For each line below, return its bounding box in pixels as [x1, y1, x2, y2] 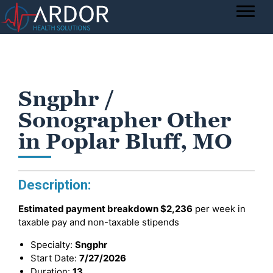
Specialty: [30, 239, 75, 250]
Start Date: [30, 252, 79, 264]
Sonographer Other [18, 108, 231, 132]
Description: [18, 177, 91, 193]
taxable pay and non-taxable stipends [18, 216, 179, 228]
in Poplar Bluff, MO [18, 129, 232, 154]
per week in [193, 203, 246, 214]
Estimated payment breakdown [18, 203, 160, 214]
